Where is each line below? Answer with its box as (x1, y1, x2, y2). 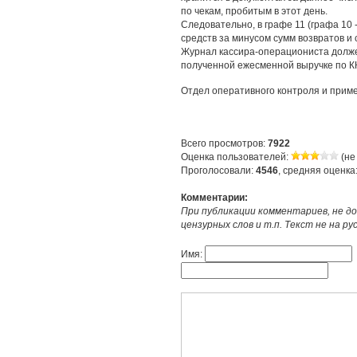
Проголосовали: (181, 165, 256, 176)
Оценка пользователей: (181, 151, 291, 163)
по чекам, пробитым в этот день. (181, 6, 328, 17)
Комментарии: (181, 192, 248, 203)
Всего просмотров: (181, 138, 268, 149)
